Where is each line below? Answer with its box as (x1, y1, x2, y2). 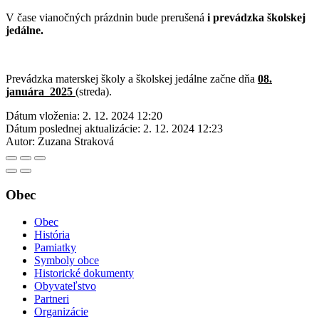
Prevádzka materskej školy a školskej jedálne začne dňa (6, 72, 258, 85)
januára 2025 (6, 85, 75, 98)
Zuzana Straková (38, 135, 114, 147)
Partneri (34, 293, 69, 305)
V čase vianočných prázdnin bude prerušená (6, 11, 207, 23)
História (34, 229, 70, 241)
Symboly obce (34, 254, 99, 267)
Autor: (6, 135, 35, 147)
